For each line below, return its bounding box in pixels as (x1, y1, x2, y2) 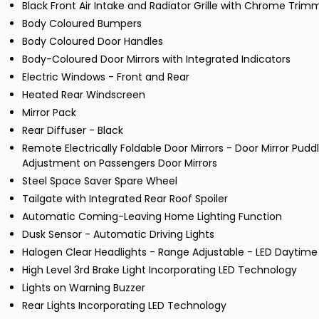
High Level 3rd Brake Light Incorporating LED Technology (22, 263, 297, 278)
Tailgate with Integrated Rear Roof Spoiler (22, 192, 228, 206)
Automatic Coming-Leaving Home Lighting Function (22, 209, 282, 224)
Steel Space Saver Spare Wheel (22, 174, 177, 189)
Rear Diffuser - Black (22, 123, 123, 138)
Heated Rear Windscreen (22, 88, 145, 103)
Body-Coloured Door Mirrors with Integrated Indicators (22, 52, 291, 67)
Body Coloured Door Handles (22, 34, 163, 49)
